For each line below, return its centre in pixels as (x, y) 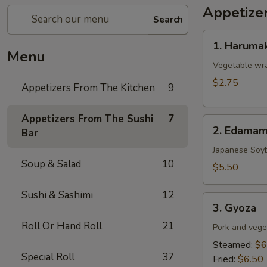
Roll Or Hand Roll (62, 226)
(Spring (217, 66)
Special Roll (48, 257)
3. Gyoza (235, 208)
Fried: (225, 259)
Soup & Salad (51, 164)
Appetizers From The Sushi (87, 119)
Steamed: (234, 245)
